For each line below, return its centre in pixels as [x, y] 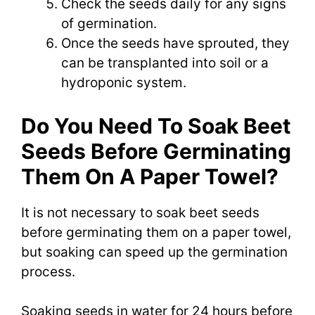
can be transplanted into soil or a [165, 63]
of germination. [109, 24]
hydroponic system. [124, 83]
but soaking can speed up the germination [154, 252]
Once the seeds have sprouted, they [175, 44]
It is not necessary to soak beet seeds [140, 212]
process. [48, 271]
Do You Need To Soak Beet [156, 126]
